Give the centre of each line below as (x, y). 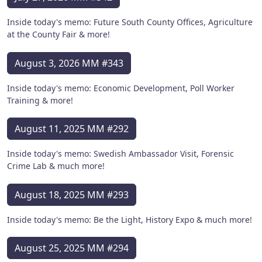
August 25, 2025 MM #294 (72, 248)
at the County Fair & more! (58, 34)
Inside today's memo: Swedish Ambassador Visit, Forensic (120, 154)
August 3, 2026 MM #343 (69, 63)
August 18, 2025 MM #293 (72, 194)
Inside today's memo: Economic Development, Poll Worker (121, 88)
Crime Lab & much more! (56, 166)
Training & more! (40, 100)
